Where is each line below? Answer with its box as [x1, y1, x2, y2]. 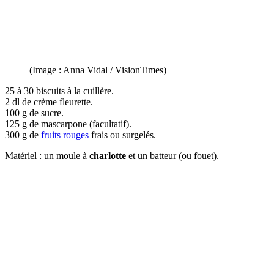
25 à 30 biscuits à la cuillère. [5, 85, 114, 96]
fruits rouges [39, 129, 89, 140]
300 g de [5, 129, 39, 140]
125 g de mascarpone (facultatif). [5, 118, 131, 129]
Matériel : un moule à [5, 150, 89, 161]
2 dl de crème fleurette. [5, 96, 93, 107]
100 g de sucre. [5, 107, 64, 118]
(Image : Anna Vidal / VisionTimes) [29, 64, 166, 75]
